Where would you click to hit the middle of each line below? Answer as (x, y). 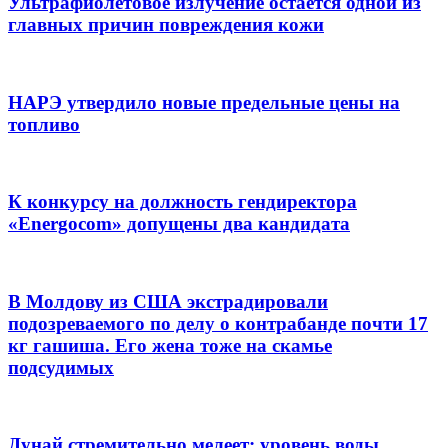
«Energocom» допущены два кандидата (179, 224)
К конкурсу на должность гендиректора (182, 202)
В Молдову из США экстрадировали (168, 301)
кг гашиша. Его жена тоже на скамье (170, 345)
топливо (44, 124)
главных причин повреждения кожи (166, 25)
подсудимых (61, 367)
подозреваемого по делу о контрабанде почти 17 (218, 323)
